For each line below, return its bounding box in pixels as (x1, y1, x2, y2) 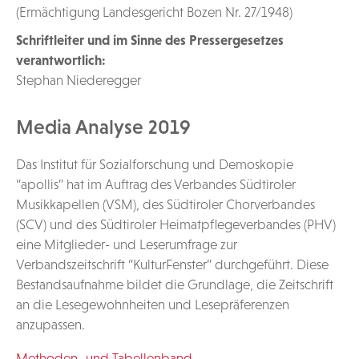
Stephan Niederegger (16, 72, 141, 89)
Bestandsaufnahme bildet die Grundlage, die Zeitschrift (16, 276, 333, 293)
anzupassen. (16, 317, 85, 333)
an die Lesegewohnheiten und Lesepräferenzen (16, 296, 289, 313)
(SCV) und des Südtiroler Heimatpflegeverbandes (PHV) (16, 216, 336, 233)
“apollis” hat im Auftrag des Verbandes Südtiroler (16, 176, 296, 193)
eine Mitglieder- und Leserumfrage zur (16, 236, 237, 253)
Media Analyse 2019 (16, 115, 191, 139)
